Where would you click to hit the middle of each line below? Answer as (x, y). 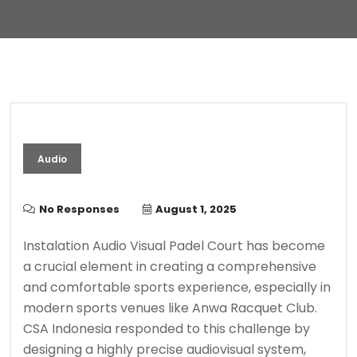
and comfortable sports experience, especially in (177, 287)
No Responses (79, 209)
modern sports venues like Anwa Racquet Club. (170, 308)
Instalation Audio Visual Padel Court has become (174, 246)
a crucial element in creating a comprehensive (170, 267)
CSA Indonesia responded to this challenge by (167, 329)
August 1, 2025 (196, 209)
